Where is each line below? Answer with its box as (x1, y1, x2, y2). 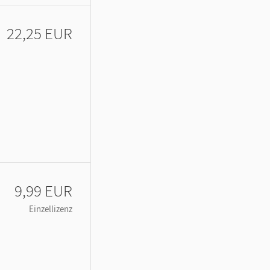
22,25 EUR (7, 22, 72, 43)
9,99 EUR (14, 180, 72, 201)
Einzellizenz (29, 202, 72, 215)
